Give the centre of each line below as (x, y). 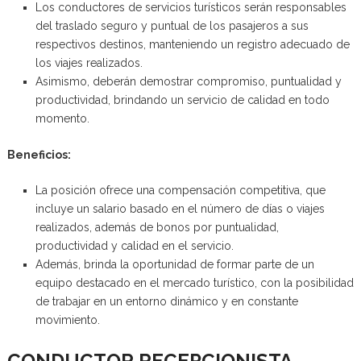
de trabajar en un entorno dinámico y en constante (166, 301)
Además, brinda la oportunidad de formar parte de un (174, 264)
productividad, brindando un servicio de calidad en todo (182, 100)
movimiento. (67, 320)
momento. (62, 118)
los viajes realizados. (89, 62)
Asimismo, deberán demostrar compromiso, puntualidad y (188, 81)
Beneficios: (39, 154)
